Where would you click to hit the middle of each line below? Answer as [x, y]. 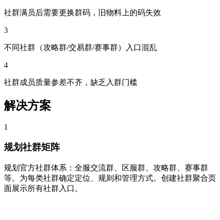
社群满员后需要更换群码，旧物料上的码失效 [82, 12]
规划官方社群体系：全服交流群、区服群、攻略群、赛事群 [106, 167]
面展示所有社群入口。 [43, 188]
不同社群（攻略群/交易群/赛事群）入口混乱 [81, 47]
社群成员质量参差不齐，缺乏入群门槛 [71, 82]
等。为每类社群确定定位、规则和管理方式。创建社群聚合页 [110, 178]
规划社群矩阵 [32, 147]
